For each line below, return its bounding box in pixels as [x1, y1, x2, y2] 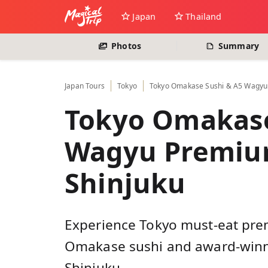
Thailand [185, 11, 222, 22]
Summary [215, 40, 260, 51]
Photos [108, 40, 142, 51]
